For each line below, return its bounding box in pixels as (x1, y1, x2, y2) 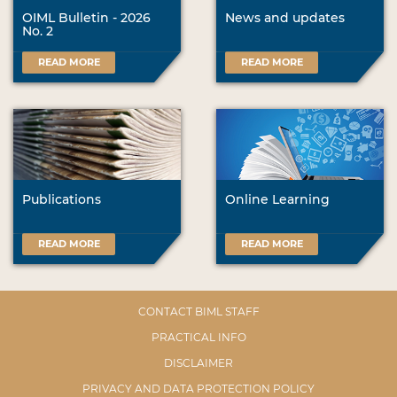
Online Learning (225, 191, 330, 208)
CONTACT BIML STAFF (137, 305, 260, 319)
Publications (22, 191, 101, 208)
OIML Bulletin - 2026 (22, 10, 151, 27)
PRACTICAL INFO (151, 331, 246, 345)
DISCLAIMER (164, 356, 233, 370)
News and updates (225, 10, 345, 27)
